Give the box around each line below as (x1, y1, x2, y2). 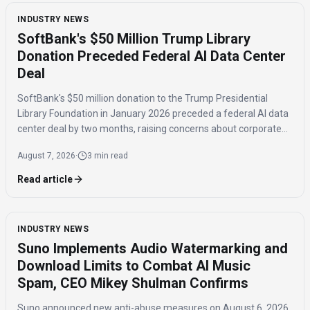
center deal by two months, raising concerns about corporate (17, 123, 282, 135)
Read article (17, 174, 73, 185)
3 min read (87, 151, 128, 161)
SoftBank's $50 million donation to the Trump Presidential (17, 93, 268, 104)
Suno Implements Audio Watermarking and (17, 240, 288, 257)
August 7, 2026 (17, 151, 75, 161)
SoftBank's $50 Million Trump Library (17, 30, 250, 48)
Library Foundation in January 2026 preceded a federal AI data (17, 108, 289, 120)
